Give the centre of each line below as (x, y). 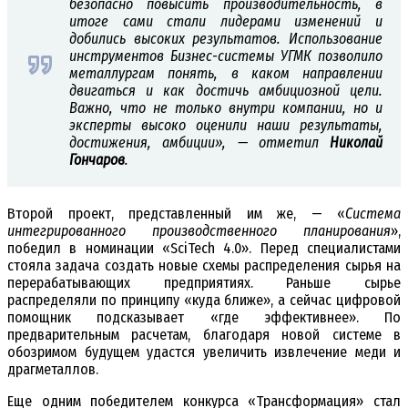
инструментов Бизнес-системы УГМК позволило (226, 56)
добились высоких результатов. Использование (226, 39)
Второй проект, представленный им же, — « (176, 214)
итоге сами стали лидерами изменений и (226, 22)
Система (373, 214)
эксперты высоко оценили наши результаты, (226, 126)
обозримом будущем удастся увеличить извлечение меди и (204, 352)
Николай (356, 143)
